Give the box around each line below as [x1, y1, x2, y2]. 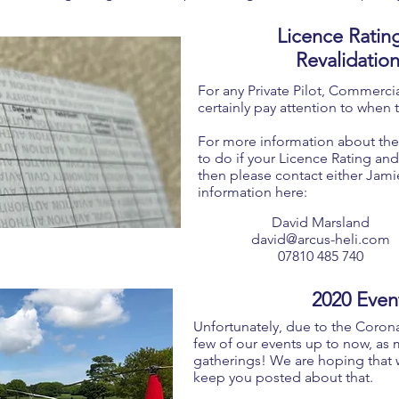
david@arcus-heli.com [250, 231, 390, 248]
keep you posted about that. [193, 369, 380, 387]
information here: [198, 183, 311, 201]
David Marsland [271, 214, 370, 232]
